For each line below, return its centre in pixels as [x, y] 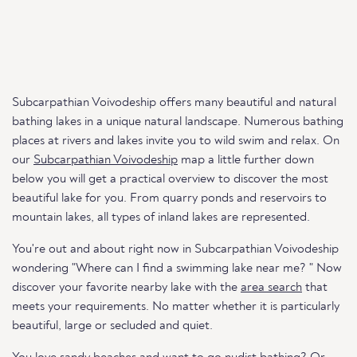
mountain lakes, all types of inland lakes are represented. [161, 218]
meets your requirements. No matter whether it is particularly [176, 307]
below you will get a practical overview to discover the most [170, 179]
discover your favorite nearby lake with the [126, 288]
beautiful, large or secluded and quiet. [112, 326]
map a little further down [246, 160]
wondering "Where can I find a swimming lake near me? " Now [177, 269]
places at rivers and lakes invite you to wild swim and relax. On [176, 141]
